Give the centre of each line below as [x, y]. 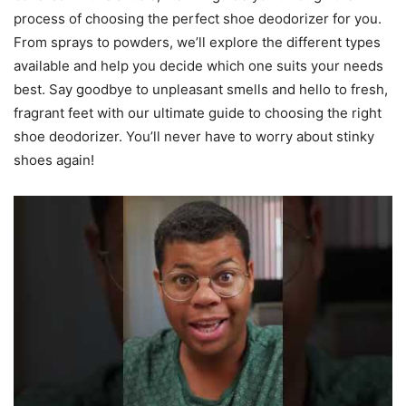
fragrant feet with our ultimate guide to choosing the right [198, 113]
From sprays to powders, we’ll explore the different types [197, 43]
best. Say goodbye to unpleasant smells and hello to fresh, [201, 90]
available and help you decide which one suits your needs [198, 66]
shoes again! [54, 160]
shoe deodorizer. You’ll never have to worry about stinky [194, 137]
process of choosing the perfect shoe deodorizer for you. [198, 19]
